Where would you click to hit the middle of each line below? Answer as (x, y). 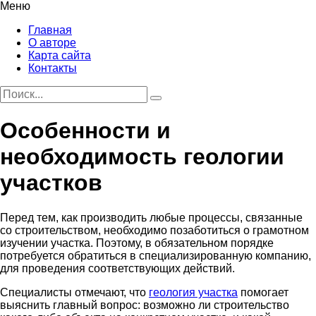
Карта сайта (60, 55)
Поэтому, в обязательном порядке (185, 243)
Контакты (53, 68)
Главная (50, 30)
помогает (263, 292)
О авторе (52, 43)
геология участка (193, 292)
